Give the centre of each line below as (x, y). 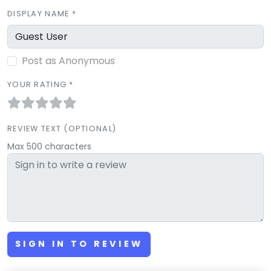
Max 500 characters (49, 146)
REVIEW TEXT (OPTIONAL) (62, 128)
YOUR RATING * (41, 84)
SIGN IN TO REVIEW (79, 244)
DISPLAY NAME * (42, 14)
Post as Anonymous (68, 61)
